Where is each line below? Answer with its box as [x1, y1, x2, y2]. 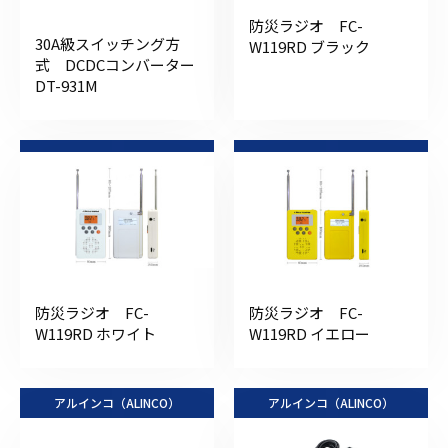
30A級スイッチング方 [35, 32, 180, 54]
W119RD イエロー [249, 322, 370, 344]
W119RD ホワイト [35, 322, 156, 344]
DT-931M [35, 74, 98, 96]
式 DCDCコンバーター [35, 53, 195, 75]
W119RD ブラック [249, 35, 370, 57]
